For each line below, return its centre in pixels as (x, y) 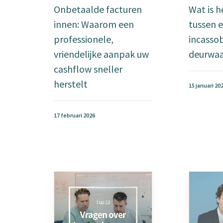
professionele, (84, 39)
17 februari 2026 (74, 115)
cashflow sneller (88, 69)
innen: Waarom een (94, 24)
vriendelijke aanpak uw (101, 54)
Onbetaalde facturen (98, 9)
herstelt (71, 84)
